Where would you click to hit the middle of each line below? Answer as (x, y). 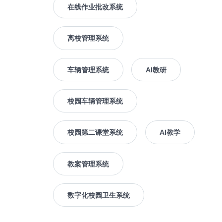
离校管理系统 (88, 38)
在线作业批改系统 (95, 6)
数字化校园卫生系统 (99, 195)
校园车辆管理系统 (95, 101)
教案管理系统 (88, 164)
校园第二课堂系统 (95, 132)
